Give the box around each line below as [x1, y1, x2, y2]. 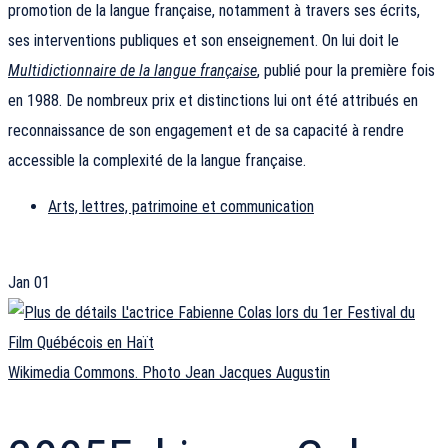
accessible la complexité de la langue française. [8, 151, 306, 171]
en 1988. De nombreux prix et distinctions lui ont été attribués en [8, 91, 418, 111]
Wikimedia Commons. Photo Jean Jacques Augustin [8, 363, 330, 383]
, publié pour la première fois [257, 61, 435, 81]
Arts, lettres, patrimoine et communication [48, 197, 314, 217]
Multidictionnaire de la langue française [8, 61, 257, 81]
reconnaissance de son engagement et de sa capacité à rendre [8, 121, 404, 141]
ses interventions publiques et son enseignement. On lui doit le [8, 31, 399, 51]
